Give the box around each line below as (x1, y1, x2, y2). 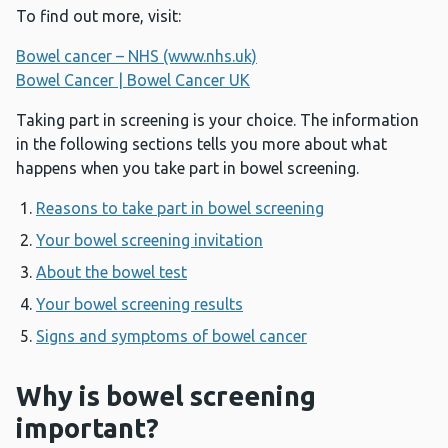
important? (16, 413, 159, 444)
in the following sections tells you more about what (16, 135, 387, 154)
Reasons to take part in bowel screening (36, 199, 324, 218)
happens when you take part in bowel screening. (16, 159, 359, 178)
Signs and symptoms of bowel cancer (36, 327, 307, 346)
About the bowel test (36, 263, 187, 282)
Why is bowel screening (16, 381, 316, 412)
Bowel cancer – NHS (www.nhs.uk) (16, 47, 257, 66)
